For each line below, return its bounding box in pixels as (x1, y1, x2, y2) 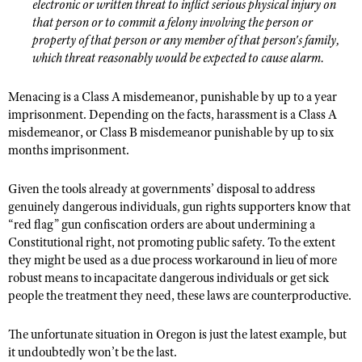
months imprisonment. (8, 142, 129, 158)
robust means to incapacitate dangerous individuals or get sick (8, 270, 329, 286)
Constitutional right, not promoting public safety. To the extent (8, 234, 335, 250)
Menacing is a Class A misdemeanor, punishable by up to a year (8, 89, 337, 105)
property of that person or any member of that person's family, (32, 32, 339, 48)
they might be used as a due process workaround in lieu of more (8, 252, 337, 268)
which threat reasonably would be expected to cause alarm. (32, 50, 324, 66)
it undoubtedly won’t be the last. (8, 344, 177, 360)
